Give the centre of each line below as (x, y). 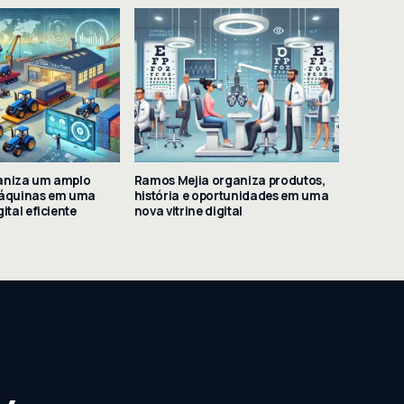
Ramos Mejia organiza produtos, (230, 180)
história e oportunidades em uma (231, 195)
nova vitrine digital (188, 211)
